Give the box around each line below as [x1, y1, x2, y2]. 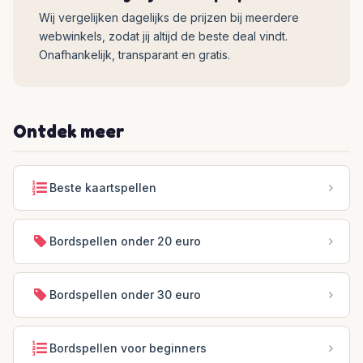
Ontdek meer [13, 120, 125, 143]
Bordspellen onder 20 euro [49, 234, 201, 249]
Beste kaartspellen [49, 181, 156, 195]
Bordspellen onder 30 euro [49, 288, 201, 302]
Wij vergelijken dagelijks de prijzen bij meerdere [39, 11, 299, 25]
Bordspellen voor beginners [49, 341, 207, 356]
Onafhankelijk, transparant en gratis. [39, 48, 230, 62]
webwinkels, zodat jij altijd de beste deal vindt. [39, 29, 288, 44]
